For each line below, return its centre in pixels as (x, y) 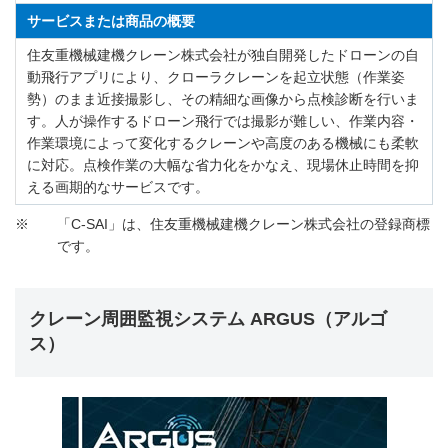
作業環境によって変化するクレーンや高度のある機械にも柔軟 (223, 143)
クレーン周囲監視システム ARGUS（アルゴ (208, 319)
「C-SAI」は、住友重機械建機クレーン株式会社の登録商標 (243, 224)
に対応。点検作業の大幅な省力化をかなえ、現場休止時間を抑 (223, 165)
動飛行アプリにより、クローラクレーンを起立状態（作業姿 (216, 77)
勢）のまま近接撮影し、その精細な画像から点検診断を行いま (223, 99)
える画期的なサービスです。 (118, 187)
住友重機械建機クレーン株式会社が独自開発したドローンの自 (223, 55)
